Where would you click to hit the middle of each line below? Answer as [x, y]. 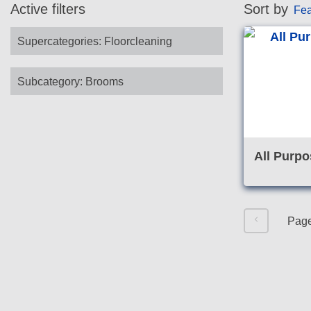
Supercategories [58, 41]
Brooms [105, 82]
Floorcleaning [138, 41]
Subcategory [49, 82]
